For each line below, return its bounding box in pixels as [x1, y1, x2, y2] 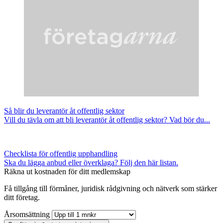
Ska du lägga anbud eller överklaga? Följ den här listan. [4, 158, 178, 167]
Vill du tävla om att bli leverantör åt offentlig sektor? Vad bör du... [4, 115, 210, 124]
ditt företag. [4, 193, 40, 202]
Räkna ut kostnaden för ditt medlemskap [4, 167, 130, 176]
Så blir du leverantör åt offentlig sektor [4, 106, 124, 115]
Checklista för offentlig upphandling [4, 149, 117, 158]
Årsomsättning [4, 210, 50, 219]
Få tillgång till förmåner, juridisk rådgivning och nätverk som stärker [4, 184, 217, 193]
